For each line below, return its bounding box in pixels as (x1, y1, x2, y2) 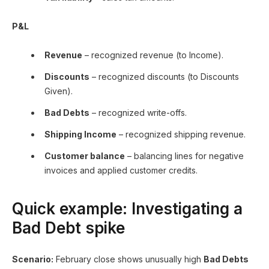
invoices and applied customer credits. (44, 165, 198, 175)
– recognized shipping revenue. (116, 128, 246, 139)
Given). (44, 85, 73, 96)
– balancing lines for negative (125, 150, 244, 161)
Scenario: (12, 253, 53, 264)
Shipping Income (44, 128, 116, 139)
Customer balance (44, 150, 125, 161)
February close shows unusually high (53, 253, 204, 264)
